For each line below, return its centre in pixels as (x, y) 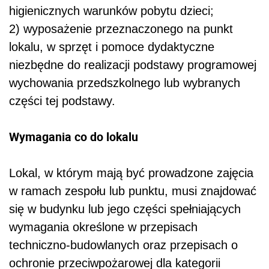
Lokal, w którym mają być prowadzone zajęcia (131, 173)
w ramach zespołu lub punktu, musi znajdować (133, 191)
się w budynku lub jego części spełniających (125, 209)
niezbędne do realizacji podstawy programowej (133, 65)
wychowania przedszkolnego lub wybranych (125, 83)
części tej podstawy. (62, 101)
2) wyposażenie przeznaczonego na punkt (121, 29)
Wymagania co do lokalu (74, 137)
